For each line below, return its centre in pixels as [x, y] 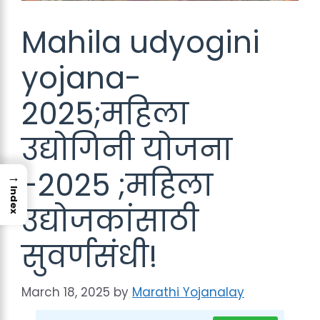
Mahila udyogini [141, 42]
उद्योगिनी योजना [127, 150]
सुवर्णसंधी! [90, 257]
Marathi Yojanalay [188, 292]
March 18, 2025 [66, 292]
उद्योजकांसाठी [110, 221]
